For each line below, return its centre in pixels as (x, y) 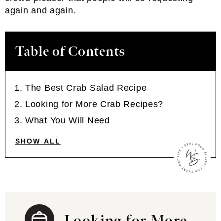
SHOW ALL (38, 141)
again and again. (41, 10)
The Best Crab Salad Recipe (86, 88)
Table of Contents (70, 52)
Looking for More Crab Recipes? (94, 104)
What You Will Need (68, 120)
